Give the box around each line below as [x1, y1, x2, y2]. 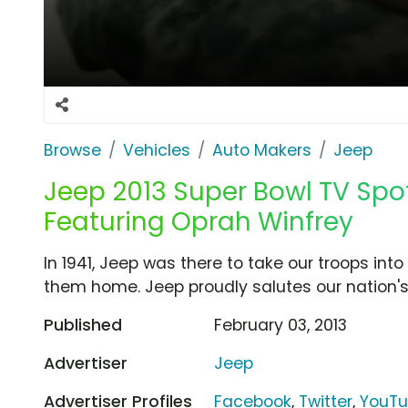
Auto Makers [212, 138, 311, 161]
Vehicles [123, 138, 190, 161]
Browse [44, 138, 101, 161]
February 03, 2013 [214, 313, 348, 336]
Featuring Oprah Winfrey [44, 203, 353, 240]
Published [44, 313, 122, 336]
